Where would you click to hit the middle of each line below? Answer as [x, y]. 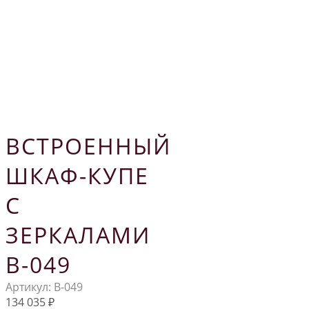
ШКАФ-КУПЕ [77, 175]
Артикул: [30, 287]
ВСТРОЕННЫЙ [88, 146]
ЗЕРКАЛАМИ [78, 235]
